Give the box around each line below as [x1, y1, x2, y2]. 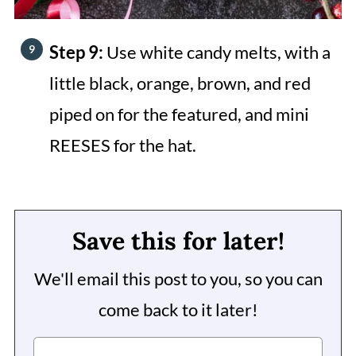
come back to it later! [98, 298, 258, 320]
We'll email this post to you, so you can [33, 267, 323, 289]
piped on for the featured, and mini [48, 103, 309, 125]
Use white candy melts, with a [106, 41, 331, 63]
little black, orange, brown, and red [48, 72, 311, 94]
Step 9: [48, 41, 106, 63]
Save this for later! [72, 225, 284, 256]
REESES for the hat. [48, 133, 196, 156]
